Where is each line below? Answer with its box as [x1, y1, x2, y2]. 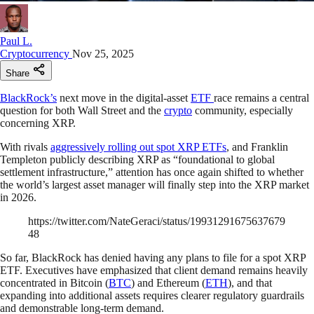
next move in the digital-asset [57, 91, 191, 104]
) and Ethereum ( [131, 276, 205, 289]
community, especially [192, 104, 293, 116]
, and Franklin [226, 140, 288, 153]
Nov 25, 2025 [72, 47, 134, 60]
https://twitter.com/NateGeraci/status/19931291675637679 [28, 214, 285, 227]
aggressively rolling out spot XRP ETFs [50, 140, 226, 153]
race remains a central [214, 91, 309, 104]
